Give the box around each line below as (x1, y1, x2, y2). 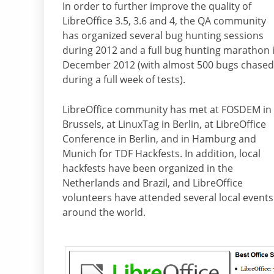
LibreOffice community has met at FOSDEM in (62, 103, 272, 117)
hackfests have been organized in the (62, 161, 233, 176)
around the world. (62, 206, 146, 220)
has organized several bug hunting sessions (62, 29, 264, 43)
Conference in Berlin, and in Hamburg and (62, 132, 256, 146)
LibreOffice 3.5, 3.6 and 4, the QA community (62, 14, 266, 28)
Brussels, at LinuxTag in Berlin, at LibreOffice (62, 117, 266, 131)
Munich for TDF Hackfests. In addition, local (62, 147, 261, 161)
